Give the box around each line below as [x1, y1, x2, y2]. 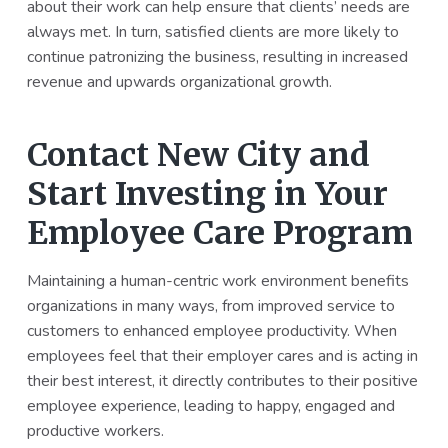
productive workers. [26, 420, 164, 443]
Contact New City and [26, 135, 370, 176]
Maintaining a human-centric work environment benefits [26, 270, 409, 293]
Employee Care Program [26, 213, 413, 254]
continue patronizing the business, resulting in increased [26, 45, 408, 68]
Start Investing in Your [26, 174, 388, 215]
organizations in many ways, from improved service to [26, 295, 395, 318]
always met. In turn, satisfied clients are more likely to [26, 20, 399, 43]
